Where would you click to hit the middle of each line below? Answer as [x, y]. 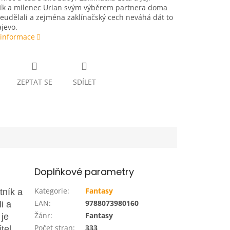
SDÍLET [84, 82]
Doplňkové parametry [84, 171]
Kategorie [51, 190]
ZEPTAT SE [34, 82]
